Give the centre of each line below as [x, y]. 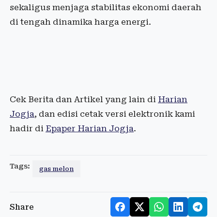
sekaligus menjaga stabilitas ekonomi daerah [106, 8]
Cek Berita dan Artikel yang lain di [84, 100]
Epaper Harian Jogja [90, 129]
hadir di [28, 129]
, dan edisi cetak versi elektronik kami [115, 114]
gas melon [56, 169]
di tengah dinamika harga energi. [80, 22]
